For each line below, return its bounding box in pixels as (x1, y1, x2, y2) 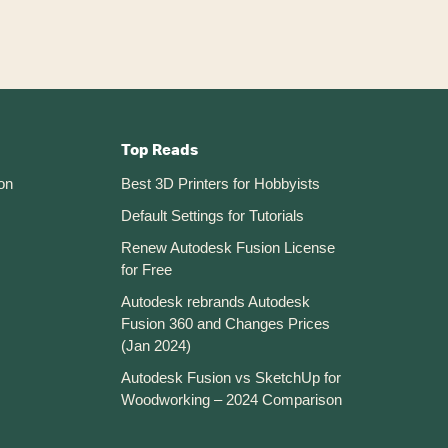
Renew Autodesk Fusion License (121, 238, 335, 256)
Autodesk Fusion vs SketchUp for (121, 368, 341, 386)
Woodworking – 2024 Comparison (121, 390, 342, 408)
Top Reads (121, 142, 198, 158)
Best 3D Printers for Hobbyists (121, 174, 320, 192)
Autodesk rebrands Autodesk (121, 292, 310, 310)
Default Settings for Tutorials (121, 206, 304, 224)
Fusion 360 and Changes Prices (121, 314, 330, 332)
